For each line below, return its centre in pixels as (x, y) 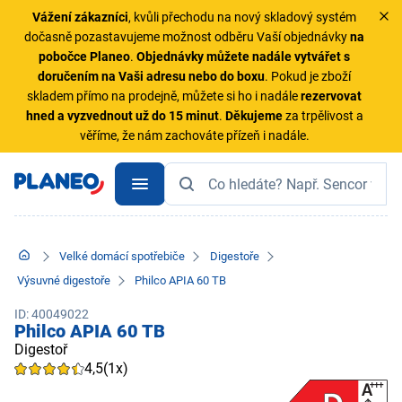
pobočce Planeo (85, 57)
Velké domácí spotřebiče (122, 257)
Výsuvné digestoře (64, 280)
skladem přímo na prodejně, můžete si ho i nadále (164, 96)
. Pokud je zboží (308, 76)
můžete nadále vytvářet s (279, 57)
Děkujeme (253, 116)
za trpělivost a (323, 116)
